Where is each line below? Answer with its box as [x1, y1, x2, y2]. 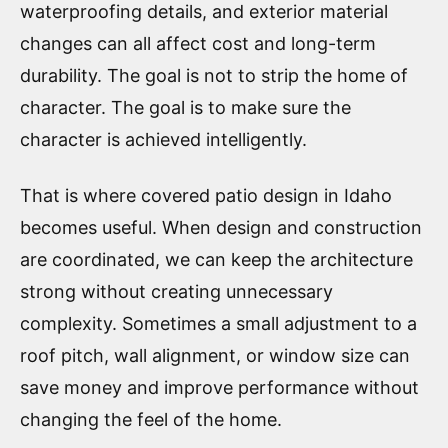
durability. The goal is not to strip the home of [20, 64, 408, 86]
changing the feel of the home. [20, 408, 282, 430]
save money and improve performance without [20, 376, 419, 398]
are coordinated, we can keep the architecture [20, 248, 413, 270]
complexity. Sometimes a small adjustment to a [20, 312, 417, 334]
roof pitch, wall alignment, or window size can [20, 344, 410, 366]
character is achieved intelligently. [20, 128, 307, 150]
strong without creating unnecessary [20, 280, 333, 302]
